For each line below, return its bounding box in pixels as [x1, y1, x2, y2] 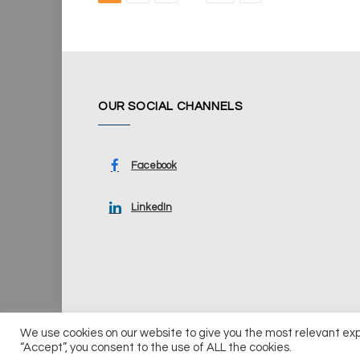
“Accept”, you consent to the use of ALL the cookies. [20, 341, 292, 354]
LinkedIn [131, 202, 172, 214]
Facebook [131, 160, 177, 172]
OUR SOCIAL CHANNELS [98, 100, 243, 113]
